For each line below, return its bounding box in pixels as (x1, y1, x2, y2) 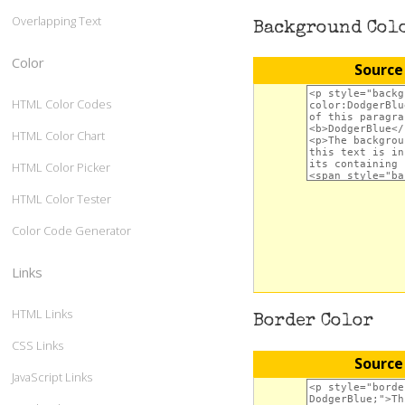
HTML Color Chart (12, 127, 105, 144)
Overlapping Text (12, 12, 101, 29)
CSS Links (12, 336, 63, 353)
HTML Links (12, 305, 72, 322)
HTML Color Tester (12, 190, 111, 207)
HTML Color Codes (12, 95, 111, 112)
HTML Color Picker (12, 158, 110, 175)
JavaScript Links (12, 368, 92, 385)
